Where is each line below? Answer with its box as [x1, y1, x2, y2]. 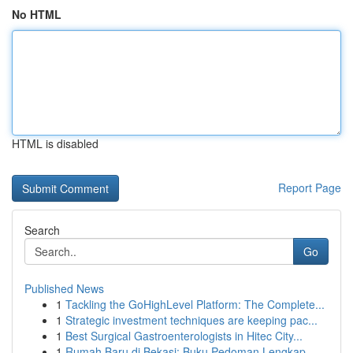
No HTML [12, 6, 61, 22]
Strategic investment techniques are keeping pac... [65, 312, 318, 328]
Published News [24, 281, 104, 296]
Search [24, 222, 60, 238]
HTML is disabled [12, 136, 98, 151]
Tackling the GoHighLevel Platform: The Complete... [65, 296, 325, 312]
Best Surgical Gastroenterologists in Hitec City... [65, 328, 303, 344]
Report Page [278, 180, 341, 195]
